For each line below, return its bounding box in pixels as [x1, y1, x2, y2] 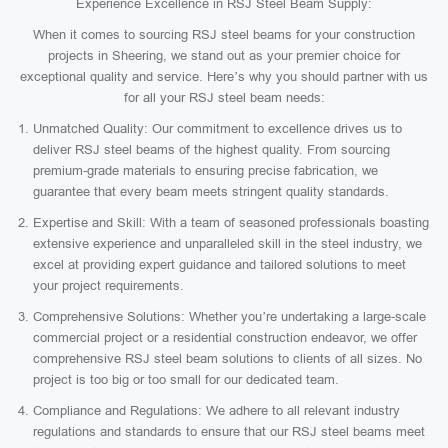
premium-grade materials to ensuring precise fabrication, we [33, 163, 378, 178]
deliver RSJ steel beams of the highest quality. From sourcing [33, 142, 390, 157]
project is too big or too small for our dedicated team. [33, 372, 339, 387]
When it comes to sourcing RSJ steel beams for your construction [33, 27, 415, 42]
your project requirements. [33, 278, 184, 293]
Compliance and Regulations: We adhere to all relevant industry [33, 403, 400, 418]
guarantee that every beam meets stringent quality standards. [33, 184, 389, 199]
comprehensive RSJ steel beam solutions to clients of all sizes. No [33, 351, 422, 366]
